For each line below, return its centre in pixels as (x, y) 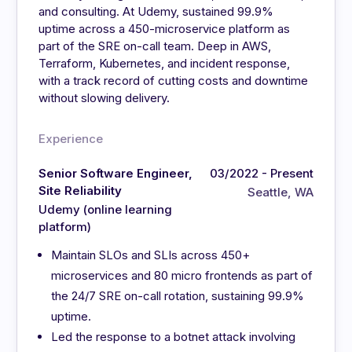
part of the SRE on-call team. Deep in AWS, (155, 46)
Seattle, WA (280, 192)
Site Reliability (81, 191)
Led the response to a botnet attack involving (174, 337)
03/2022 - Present (261, 174)
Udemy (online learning (106, 210)
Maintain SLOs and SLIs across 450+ (151, 255)
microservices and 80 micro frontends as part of (182, 276)
